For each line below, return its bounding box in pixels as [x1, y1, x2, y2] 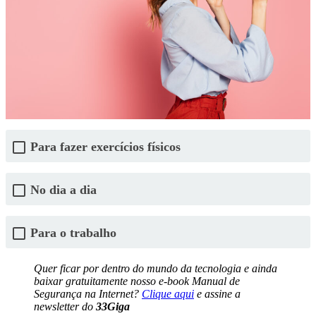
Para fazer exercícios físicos [30, 139, 181, 154]
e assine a [194, 288, 241, 300]
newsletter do [34, 300, 96, 313]
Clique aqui [142, 288, 194, 300]
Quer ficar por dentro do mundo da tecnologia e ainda [34, 262, 277, 275]
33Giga [96, 300, 130, 313]
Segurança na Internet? [34, 288, 142, 300]
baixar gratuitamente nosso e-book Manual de [34, 275, 240, 288]
